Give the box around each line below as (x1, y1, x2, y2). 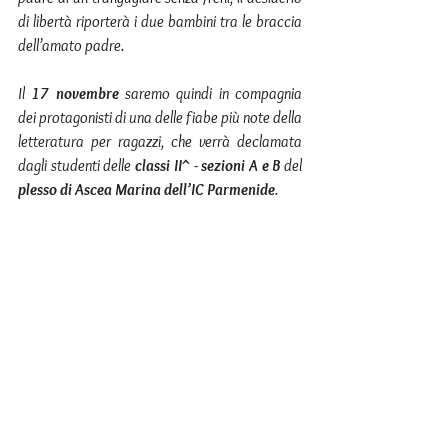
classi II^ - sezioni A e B (135, 156, 281, 175)
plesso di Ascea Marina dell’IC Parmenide (18, 180, 275, 199)
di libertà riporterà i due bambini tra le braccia (18, 12, 302, 31)
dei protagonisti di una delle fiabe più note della (18, 108, 302, 127)
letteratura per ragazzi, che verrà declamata (18, 132, 302, 151)
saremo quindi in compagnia (118, 84, 303, 103)
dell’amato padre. (18, 36, 124, 55)
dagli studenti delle (18, 156, 136, 175)
